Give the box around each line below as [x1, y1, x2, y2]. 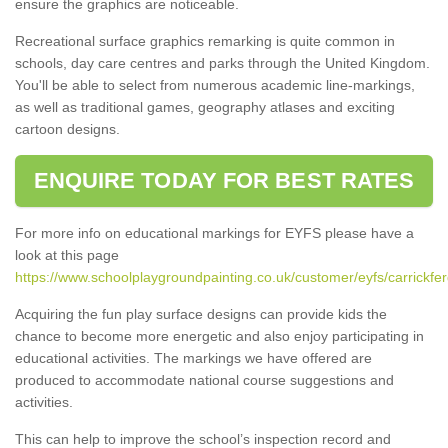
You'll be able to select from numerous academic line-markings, [15, 76, 415, 93]
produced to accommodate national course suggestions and [15, 371, 394, 388]
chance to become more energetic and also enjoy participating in [15, 327, 424, 344]
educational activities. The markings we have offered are [15, 349, 372, 366]
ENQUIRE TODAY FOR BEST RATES [33, 167, 415, 193]
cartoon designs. [15, 120, 120, 137]
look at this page [15, 246, 119, 263]
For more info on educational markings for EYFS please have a [15, 224, 414, 241]
